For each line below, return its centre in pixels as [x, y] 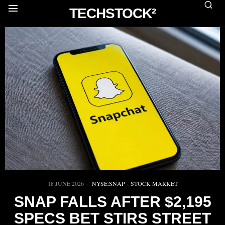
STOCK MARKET [154, 184]
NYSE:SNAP [108, 184]
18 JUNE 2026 [66, 184]
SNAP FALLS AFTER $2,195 [113, 202]
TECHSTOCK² [112, 13]
